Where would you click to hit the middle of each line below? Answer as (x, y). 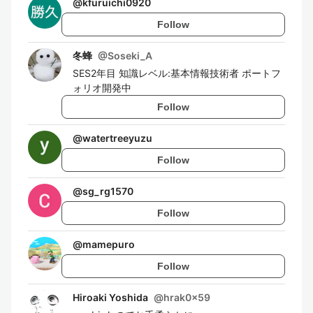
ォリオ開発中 (102, 88)
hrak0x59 (187, 297)
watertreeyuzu (117, 138)
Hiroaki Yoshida (110, 297)
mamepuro (109, 244)
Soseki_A (130, 56)
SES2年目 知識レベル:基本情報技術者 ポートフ (177, 73)
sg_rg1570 (108, 191)
